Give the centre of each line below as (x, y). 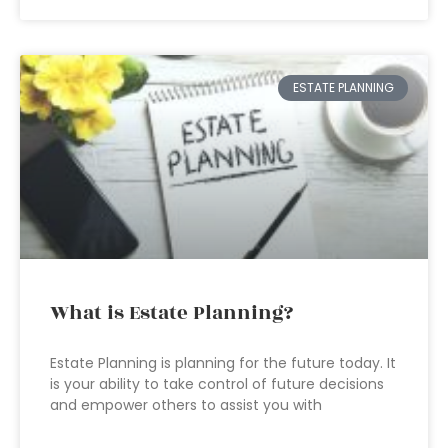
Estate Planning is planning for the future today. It (223, 363)
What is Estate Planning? (171, 313)
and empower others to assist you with (186, 405)
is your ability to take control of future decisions (217, 384)
